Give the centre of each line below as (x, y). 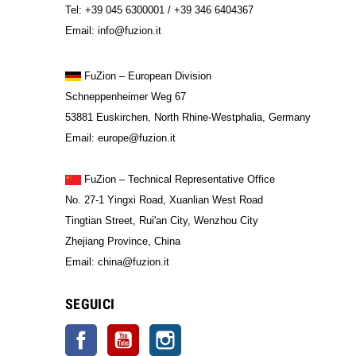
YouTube (161, 332)
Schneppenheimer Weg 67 (129, 96)
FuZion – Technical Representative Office (178, 179)
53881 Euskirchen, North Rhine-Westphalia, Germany (191, 117)
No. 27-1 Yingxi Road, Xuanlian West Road (167, 199)
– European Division (164, 75)
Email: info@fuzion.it (113, 30)
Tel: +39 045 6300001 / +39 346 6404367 (163, 10)
